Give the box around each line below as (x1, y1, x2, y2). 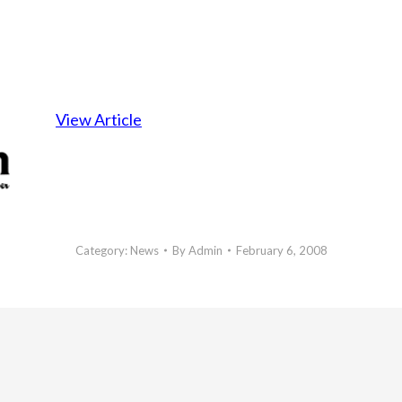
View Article (56, 109, 142, 129)
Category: (74, 243, 130, 258)
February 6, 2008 (235, 243, 328, 258)
